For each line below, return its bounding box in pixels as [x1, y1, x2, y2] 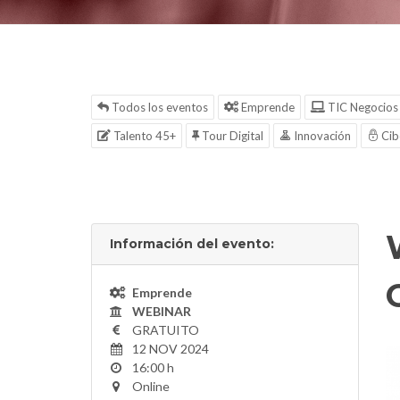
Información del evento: [110, 236, 274, 252]
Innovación [291, 129, 351, 143]
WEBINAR [131, 304, 191, 319]
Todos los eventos [109, 100, 208, 114]
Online [131, 379, 170, 394]
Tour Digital [199, 129, 263, 143]
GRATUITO [131, 322, 199, 337]
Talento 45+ [111, 129, 176, 143]
